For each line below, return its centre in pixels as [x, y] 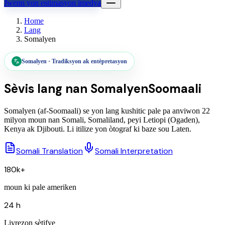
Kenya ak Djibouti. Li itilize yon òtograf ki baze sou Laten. [98, 129]
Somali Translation [49, 151]
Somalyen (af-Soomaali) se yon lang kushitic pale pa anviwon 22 [107, 110]
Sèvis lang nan [47, 88]
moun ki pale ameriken [40, 187]
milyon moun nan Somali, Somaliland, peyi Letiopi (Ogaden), [102, 120]
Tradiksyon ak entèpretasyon [89, 61]
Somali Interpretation [134, 151]
